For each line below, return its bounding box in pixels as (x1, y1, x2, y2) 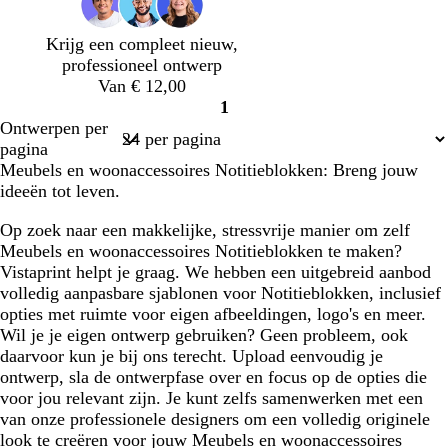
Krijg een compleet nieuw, (46, 34, 238, 54)
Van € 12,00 (97, 76, 186, 96)
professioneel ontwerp (62, 55, 222, 75)
